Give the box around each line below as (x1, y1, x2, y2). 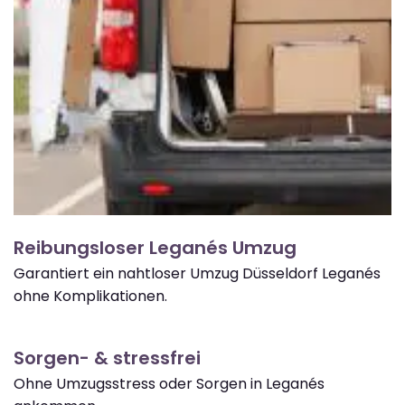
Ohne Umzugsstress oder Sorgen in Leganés (14, 372, 325, 394)
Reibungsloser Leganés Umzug (14, 234, 297, 260)
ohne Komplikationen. (14, 285, 167, 306)
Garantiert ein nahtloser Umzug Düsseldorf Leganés (14, 262, 381, 284)
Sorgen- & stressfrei (14, 344, 201, 371)
